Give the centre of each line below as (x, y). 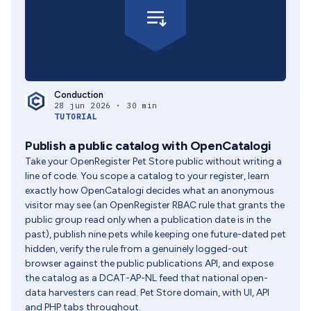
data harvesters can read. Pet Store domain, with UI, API (147, 293)
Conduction (79, 95)
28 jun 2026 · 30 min (106, 106)
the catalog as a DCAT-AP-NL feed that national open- (146, 278)
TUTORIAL (76, 117)
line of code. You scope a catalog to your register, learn (147, 176)
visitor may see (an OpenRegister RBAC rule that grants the (155, 205)
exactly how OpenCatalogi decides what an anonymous (150, 191)
